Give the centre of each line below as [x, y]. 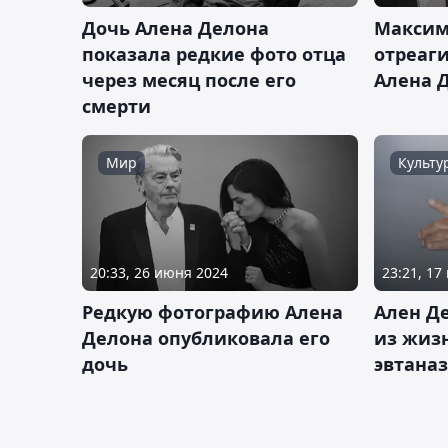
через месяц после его [189, 80]
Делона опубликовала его [206, 337]
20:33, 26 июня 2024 [159, 272]
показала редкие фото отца [214, 54]
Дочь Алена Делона [175, 28]
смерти [116, 106]
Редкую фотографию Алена [212, 311]
